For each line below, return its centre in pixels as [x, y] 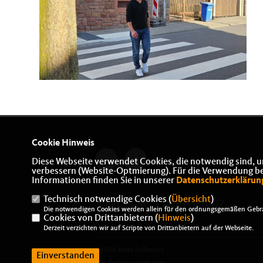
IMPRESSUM [120, 205]
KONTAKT [115, 219]
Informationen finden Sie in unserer [104, 181]
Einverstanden [65, 256]
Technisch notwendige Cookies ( [107, 200]
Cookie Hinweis [63, 143]
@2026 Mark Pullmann [130, 250]
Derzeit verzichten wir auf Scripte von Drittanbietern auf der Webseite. [148, 228]
